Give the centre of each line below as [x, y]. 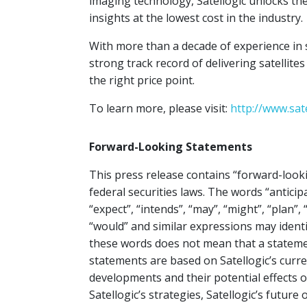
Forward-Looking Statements [171, 147]
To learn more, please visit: [160, 108]
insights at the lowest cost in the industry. [196, 18]
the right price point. [142, 80]
